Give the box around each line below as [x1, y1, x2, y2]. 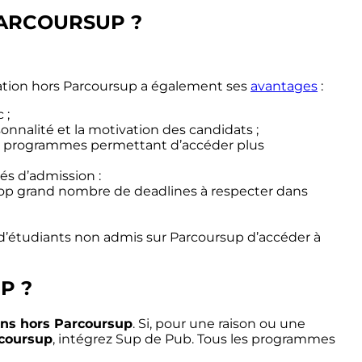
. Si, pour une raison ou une [133, 315, 305, 331]
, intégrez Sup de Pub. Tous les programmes [53, 330, 335, 347]
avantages [250, 78, 318, 94]
